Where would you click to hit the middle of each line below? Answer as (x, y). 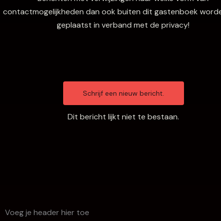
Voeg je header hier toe (47, 212)
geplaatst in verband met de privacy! (123, 25)
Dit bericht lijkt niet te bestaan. (123, 117)
